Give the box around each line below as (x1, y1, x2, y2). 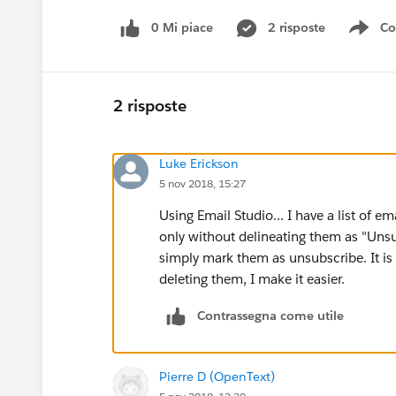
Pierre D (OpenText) (159, 368, 275, 385)
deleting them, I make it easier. (159, 270, 345, 287)
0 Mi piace (151, 19, 213, 35)
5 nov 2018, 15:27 (159, 175, 246, 191)
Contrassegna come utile (197, 307, 344, 324)
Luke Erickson (159, 155, 239, 171)
